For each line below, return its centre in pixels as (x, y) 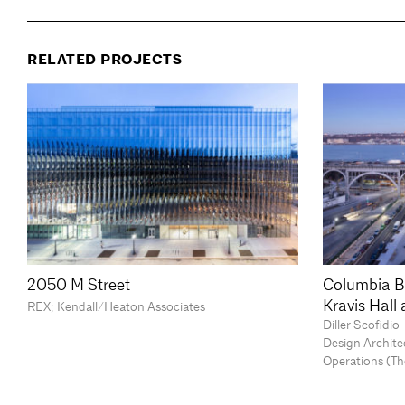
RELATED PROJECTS (104, 60)
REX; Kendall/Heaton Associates (116, 306)
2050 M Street (79, 284)
